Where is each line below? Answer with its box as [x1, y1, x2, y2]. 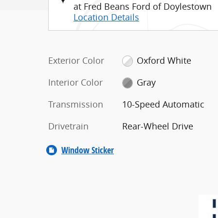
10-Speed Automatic [122, 98, 204, 110]
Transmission [48, 98, 103, 110]
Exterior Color [48, 54, 104, 66]
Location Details [73, 11, 139, 23]
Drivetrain [48, 120, 89, 132]
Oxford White [137, 54, 192, 66]
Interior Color [48, 76, 103, 88]
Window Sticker [61, 144, 114, 156]
